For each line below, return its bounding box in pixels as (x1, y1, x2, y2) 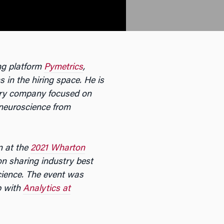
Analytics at (22, 184, 70, 193)
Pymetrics (43, 63, 83, 72)
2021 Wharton (30, 144, 85, 153)
